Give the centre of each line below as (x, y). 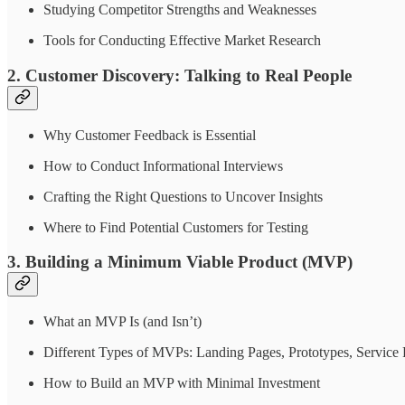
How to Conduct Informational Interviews (163, 165)
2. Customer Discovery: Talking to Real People (179, 75)
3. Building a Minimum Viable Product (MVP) (180, 262)
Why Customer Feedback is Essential (150, 135)
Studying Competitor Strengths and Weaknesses (180, 10)
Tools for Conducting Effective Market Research (182, 41)
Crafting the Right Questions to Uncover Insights (183, 196)
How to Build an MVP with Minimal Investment (182, 382)
